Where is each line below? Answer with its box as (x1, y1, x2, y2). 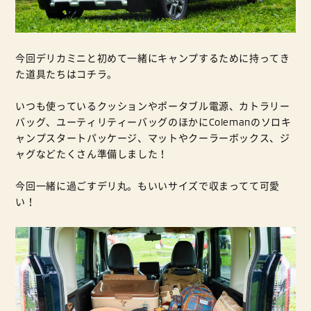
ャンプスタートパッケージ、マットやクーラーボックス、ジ (15, 132, 290, 144)
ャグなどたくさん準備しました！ (15, 148, 169, 160)
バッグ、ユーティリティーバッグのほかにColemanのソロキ (15, 116, 292, 128)
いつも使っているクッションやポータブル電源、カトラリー (15, 100, 290, 112)
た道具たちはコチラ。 (15, 68, 117, 81)
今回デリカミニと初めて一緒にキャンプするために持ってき (15, 52, 290, 65)
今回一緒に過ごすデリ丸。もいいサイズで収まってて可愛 (15, 180, 280, 192)
